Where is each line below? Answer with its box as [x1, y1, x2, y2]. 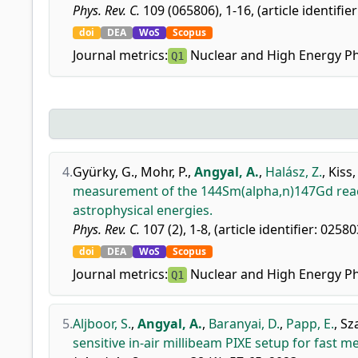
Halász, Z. [265, 163, 322, 181]
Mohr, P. [141, 163, 188, 181]
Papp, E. [286, 315, 334, 332]
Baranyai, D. [209, 315, 280, 332]
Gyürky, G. [73, 163, 134, 181]
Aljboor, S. [73, 315, 131, 332]
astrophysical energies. [73, 201, 213, 219]
